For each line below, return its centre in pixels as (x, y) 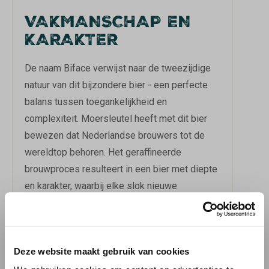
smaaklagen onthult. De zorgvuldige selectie (118, 203)
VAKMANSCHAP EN (108, 23)
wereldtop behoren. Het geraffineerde (103, 152)
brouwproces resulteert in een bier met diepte (121, 169)
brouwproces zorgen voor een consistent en (117, 236)
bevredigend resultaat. (71, 253)
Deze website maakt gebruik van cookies (102, 251)
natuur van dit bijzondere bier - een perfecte (116, 85)
